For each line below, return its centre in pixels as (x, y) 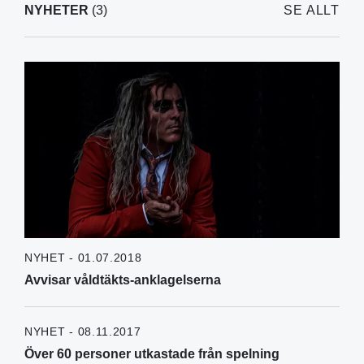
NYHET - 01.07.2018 (83, 258)
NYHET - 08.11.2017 (83, 332)
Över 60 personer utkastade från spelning (152, 354)
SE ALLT (312, 10)
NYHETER (56, 10)
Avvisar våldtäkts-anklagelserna (123, 280)
